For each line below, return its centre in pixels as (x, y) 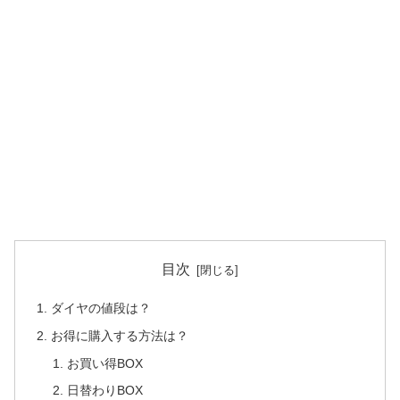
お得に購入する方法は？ (120, 335)
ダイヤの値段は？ (101, 308)
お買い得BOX (104, 363)
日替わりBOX (104, 391)
